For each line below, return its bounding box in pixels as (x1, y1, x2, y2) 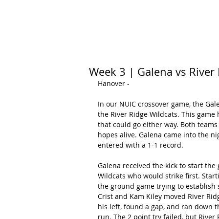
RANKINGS (174, 15, 205, 23)
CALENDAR (129, 15, 160, 23)
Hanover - (98, 79, 130, 88)
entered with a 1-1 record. (98, 140, 183, 150)
